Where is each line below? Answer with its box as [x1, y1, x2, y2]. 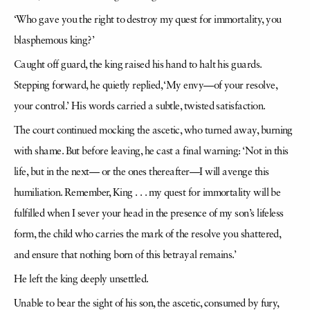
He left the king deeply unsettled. [14, 275, 149, 285]
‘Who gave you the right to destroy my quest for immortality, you [14, 15, 282, 26]
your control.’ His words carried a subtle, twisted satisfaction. [14, 102, 266, 112]
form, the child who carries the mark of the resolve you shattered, [14, 230, 281, 240]
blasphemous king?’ [14, 36, 95, 46]
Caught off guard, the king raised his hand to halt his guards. [14, 60, 262, 71]
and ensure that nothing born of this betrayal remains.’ [14, 250, 237, 261]
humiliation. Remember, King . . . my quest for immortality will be [14, 188, 281, 199]
